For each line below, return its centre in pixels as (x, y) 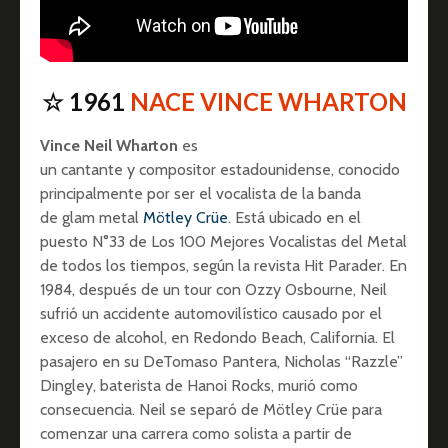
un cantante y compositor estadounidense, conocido (220, 169)
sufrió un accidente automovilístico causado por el (211, 313)
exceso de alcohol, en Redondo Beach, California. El (217, 337)
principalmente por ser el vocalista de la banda (200, 193)
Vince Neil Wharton (109, 145)
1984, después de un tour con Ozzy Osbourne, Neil (213, 289)
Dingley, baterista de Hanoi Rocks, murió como (199, 385)
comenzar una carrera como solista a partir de (196, 433)
